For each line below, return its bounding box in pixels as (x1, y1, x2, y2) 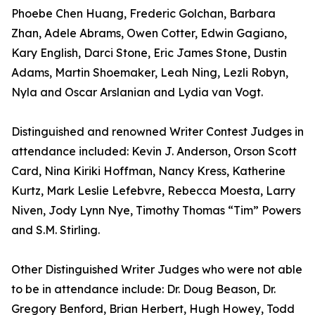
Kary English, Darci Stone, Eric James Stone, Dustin (11, 46, 287, 60)
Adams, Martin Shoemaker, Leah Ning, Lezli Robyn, (11, 65, 288, 80)
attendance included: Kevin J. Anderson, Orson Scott (11, 144, 297, 159)
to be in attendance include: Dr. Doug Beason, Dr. (11, 282, 276, 297)
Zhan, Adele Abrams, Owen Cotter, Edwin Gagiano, (11, 26, 287, 41)
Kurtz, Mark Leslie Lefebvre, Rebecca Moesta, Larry (11, 184, 295, 198)
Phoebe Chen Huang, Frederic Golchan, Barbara (11, 6, 276, 21)
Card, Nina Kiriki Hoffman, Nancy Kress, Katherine (11, 164, 285, 179)
